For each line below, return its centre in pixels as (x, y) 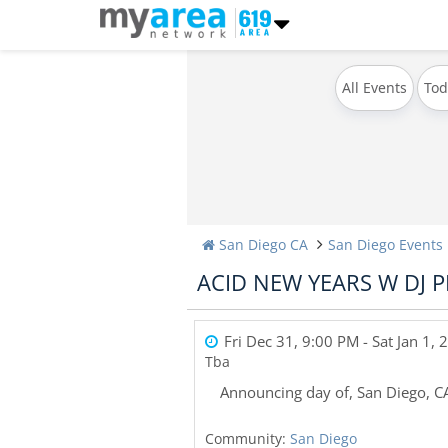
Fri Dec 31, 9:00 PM (291, 341)
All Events (374, 87)
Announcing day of (284, 392)
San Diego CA (263, 244)
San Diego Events (385, 244)
